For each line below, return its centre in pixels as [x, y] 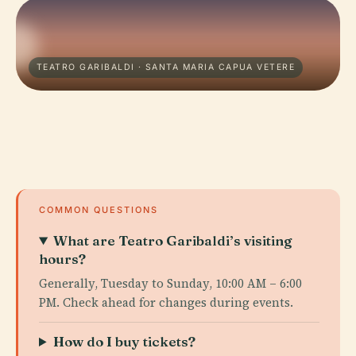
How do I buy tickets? [125, 341]
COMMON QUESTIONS [99, 210]
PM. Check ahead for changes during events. [166, 302]
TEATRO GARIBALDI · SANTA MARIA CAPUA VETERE [166, 67]
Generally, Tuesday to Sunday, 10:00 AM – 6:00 [170, 283]
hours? [62, 259]
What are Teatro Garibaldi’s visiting [173, 240]
